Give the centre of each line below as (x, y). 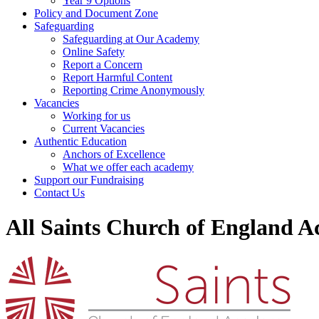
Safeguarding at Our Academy (131, 39)
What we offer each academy (128, 167)
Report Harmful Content (117, 77)
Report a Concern (103, 64)
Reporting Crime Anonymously (134, 90)
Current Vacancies (104, 129)
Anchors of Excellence (114, 154)
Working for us (96, 116)
